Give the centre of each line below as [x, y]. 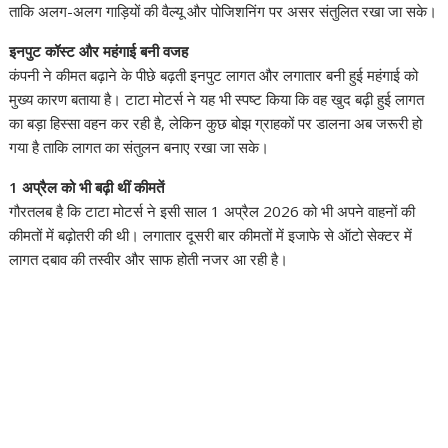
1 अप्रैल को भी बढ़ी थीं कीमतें [87, 187]
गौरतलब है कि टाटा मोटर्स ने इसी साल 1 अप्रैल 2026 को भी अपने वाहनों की [212, 211]
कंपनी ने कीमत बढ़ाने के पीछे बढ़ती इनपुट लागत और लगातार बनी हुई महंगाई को [214, 75]
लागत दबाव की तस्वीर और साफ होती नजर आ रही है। [149, 259]
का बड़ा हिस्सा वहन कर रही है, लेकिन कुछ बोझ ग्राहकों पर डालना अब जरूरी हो [216, 123]
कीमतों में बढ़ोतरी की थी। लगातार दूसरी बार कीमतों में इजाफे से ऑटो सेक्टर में [211, 235]
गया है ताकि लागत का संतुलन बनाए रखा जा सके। [139, 147]
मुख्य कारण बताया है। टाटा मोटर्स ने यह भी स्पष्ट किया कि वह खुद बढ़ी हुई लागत [217, 99]
